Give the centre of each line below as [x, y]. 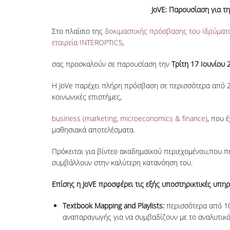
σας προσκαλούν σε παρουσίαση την [110, 64]
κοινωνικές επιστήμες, [87, 97]
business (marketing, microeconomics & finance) [129, 118]
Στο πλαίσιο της [78, 31]
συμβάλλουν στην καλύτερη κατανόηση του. [122, 162]
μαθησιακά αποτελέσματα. [93, 130]
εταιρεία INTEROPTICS [87, 42]
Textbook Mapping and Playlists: [114, 206]
